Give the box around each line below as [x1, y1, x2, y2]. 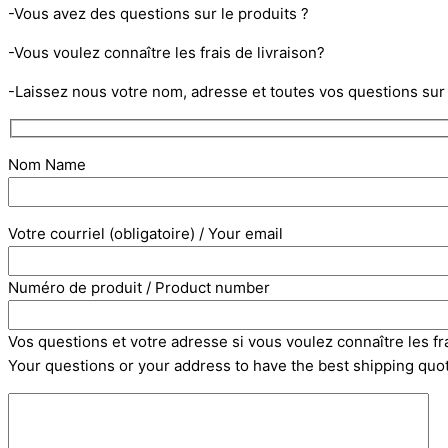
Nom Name [8, 154, 86, 174]
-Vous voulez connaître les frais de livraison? [8, 43, 325, 63]
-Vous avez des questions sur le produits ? [8, 4, 309, 24]
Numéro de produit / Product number [8, 277, 270, 297]
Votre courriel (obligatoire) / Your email [8, 223, 283, 243]
